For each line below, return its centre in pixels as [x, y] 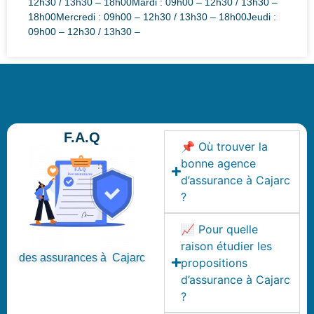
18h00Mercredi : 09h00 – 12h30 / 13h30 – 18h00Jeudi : [152, 16]
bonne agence [219, 163]
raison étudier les [227, 246]
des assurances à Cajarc [82, 257]
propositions [214, 262]
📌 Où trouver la [225, 146]
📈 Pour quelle [220, 229]
